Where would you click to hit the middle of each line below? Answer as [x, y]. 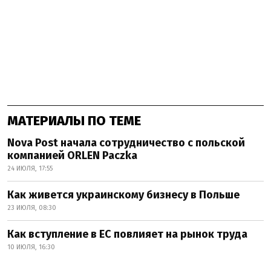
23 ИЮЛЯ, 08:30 [32, 207]
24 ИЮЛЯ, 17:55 [30, 168]
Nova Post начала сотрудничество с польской [126, 142]
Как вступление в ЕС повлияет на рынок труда [127, 234]
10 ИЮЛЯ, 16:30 [31, 247]
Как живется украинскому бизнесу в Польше [123, 194]
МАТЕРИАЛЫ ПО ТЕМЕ [74, 120]
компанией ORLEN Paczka [72, 155]
